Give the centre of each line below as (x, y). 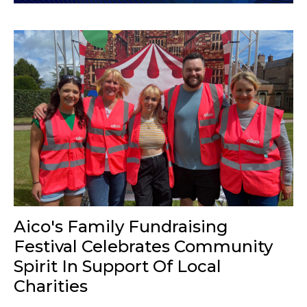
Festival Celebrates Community (143, 246)
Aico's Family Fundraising (121, 226)
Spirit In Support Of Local (118, 266)
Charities (51, 286)
